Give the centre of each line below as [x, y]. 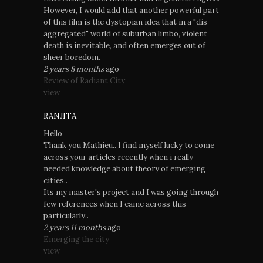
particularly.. [66, 216]
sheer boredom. [72, 57]
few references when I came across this [115, 204]
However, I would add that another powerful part [131, 10]
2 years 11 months [75, 227]
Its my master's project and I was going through [131, 192]
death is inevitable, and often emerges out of [124, 45]
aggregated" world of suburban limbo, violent [125, 34]
